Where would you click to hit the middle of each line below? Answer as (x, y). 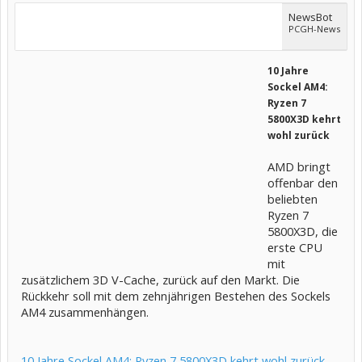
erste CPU (295, 247)
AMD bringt (299, 166)
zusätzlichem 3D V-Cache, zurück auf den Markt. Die (160, 280)
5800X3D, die (303, 231)
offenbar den (303, 183)
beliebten (293, 199)
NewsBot (310, 17)
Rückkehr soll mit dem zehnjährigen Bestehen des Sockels (176, 296)
